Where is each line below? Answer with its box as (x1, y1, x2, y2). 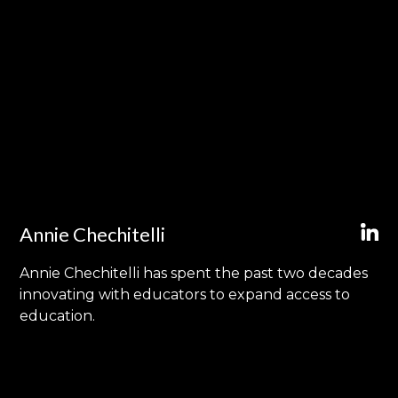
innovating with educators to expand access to (20, 286, 350, 304)
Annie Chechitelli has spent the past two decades (20, 265, 368, 283)
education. (20, 307, 95, 325)
